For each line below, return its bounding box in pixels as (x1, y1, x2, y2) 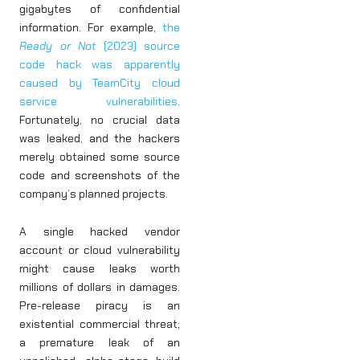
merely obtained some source (19, 149, 180, 164)
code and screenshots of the (19, 167, 180, 182)
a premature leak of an (19, 335, 180, 350)
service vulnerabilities (19, 93, 178, 108)
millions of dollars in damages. (19, 280, 180, 295)
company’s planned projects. (19, 186, 168, 201)
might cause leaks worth (19, 261, 180, 276)
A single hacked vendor (19, 224, 180, 239)
